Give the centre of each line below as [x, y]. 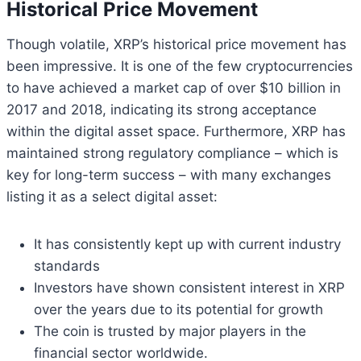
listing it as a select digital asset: [112, 196]
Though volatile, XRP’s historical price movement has [176, 44]
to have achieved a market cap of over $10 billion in [174, 87]
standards [67, 266]
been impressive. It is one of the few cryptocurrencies [180, 66]
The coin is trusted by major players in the [170, 331]
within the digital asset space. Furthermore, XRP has [176, 131]
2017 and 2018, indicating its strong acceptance [162, 109]
